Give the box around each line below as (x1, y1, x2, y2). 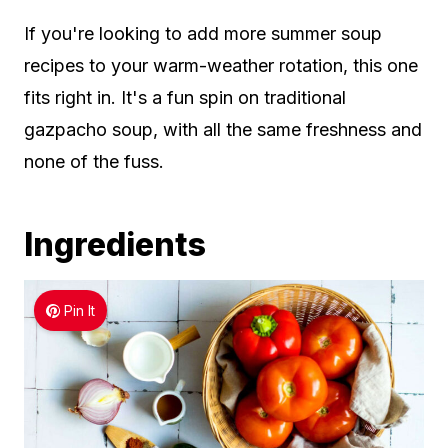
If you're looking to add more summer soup (24, 23, 382, 45)
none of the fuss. (24, 151, 164, 173)
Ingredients (24, 225, 206, 265)
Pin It (64, 302, 96, 320)
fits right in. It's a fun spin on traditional (24, 87, 346, 109)
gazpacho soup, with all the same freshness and (24, 119, 422, 141)
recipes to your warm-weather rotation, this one (24, 55, 418, 77)
